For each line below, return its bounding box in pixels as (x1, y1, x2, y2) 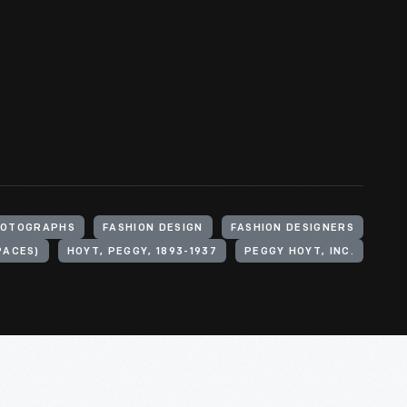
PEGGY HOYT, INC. (243, 247, 354, 257)
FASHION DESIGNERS (230, 223, 354, 233)
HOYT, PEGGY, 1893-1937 (66, 247, 217, 257)
